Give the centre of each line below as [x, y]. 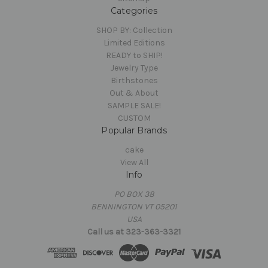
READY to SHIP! [134, 55]
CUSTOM [134, 118]
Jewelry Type [134, 68]
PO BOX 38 [134, 194]
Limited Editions [134, 42]
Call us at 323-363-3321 [134, 232]
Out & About [134, 93]
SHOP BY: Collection [134, 30]
